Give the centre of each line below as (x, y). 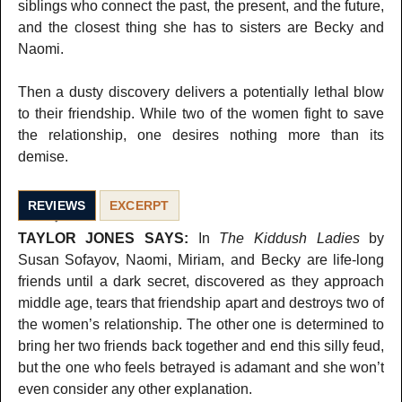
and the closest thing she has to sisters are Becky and (201, 27)
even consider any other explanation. (135, 389)
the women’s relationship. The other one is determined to (201, 324)
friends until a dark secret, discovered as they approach (201, 281)
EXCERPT (139, 205)
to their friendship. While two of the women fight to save (201, 113)
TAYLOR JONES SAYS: (103, 238)
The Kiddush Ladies (289, 238)
